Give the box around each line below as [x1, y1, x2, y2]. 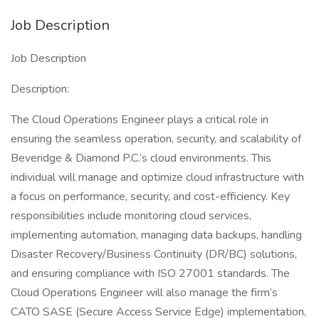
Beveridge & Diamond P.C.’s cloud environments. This [11, 150, 271, 166]
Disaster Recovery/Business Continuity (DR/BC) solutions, [11, 246, 297, 262]
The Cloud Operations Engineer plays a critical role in [11, 112, 268, 127]
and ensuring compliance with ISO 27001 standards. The [11, 266, 290, 281]
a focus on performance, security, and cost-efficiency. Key [11, 189, 290, 204]
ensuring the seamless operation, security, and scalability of [11, 131, 301, 147]
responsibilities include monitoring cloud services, [11, 208, 251, 224]
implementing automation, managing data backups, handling [11, 227, 302, 243]
